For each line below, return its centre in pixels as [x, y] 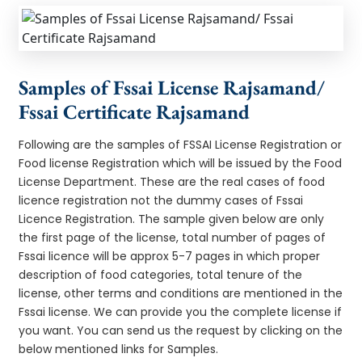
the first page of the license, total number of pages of [173, 237]
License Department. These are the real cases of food [172, 181]
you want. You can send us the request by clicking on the [181, 330]
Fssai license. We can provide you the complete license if [181, 311]
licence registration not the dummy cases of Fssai [161, 200]
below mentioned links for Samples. [119, 349]
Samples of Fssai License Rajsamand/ [172, 87]
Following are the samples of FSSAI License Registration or [181, 144]
